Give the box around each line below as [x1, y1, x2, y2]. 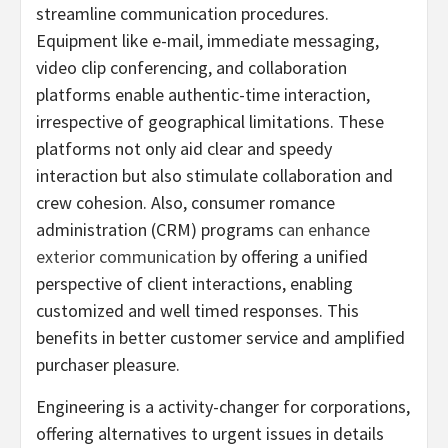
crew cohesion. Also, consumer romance [36, 190, 335, 214]
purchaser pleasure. [36, 352, 180, 376]
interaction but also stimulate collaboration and [36, 163, 393, 187]
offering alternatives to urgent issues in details [36, 421, 384, 445]
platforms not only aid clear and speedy [36, 136, 332, 160]
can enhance [278, 217, 370, 241]
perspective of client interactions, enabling [36, 271, 353, 295]
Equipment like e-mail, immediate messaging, [36, 28, 379, 52]
